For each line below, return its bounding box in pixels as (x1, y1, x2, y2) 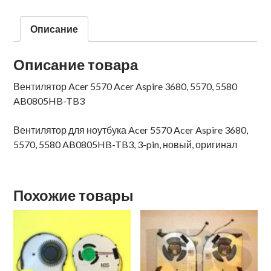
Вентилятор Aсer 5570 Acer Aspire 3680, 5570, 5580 (13, 80, 238, 92)
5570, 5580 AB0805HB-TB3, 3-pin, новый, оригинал (13, 138, 238, 150)
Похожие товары (13, 186, 134, 204)
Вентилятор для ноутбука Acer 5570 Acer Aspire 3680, (13, 123, 249, 135)
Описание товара (13, 55, 139, 73)
